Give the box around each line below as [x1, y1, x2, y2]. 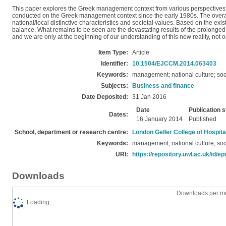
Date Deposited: [82, 93, 128, 100]
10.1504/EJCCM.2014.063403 [132, 60, 216, 67]
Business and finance [132, 82, 194, 89]
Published [189, 116, 216, 123]
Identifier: [101, 60, 128, 67]
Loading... [27, 199, 54, 206]
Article [132, 49, 149, 56]
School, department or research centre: [15, 129, 128, 136]
